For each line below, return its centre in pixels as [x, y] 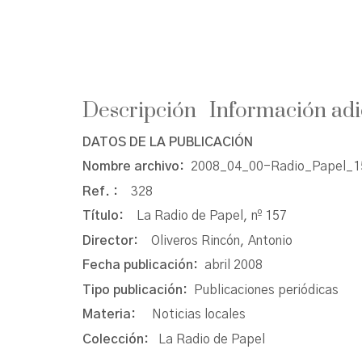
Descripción [139, 111]
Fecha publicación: [143, 265]
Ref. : [107, 191]
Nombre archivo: [137, 166]
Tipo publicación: [138, 290]
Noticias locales [199, 314]
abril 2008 [234, 265]
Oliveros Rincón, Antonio [222, 240]
